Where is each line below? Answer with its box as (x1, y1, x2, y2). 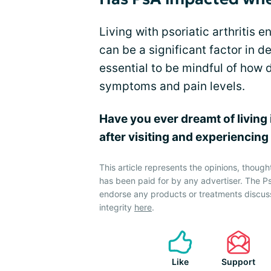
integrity (99, 202, 134, 212)
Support (221, 256, 255, 267)
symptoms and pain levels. (99, 79, 245, 93)
